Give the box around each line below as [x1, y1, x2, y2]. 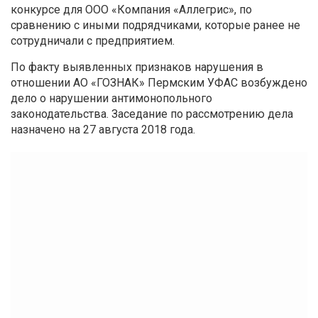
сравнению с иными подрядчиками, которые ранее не [11, 18, 300, 33]
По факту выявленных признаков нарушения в [11, 60, 263, 75]
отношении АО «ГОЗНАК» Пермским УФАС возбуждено [11, 76, 307, 90]
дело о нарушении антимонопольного [11, 92, 212, 106]
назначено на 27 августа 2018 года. [11, 123, 195, 137]
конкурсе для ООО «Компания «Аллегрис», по [11, 3, 252, 17]
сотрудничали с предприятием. [11, 34, 175, 48]
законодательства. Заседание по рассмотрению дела [11, 107, 293, 121]
